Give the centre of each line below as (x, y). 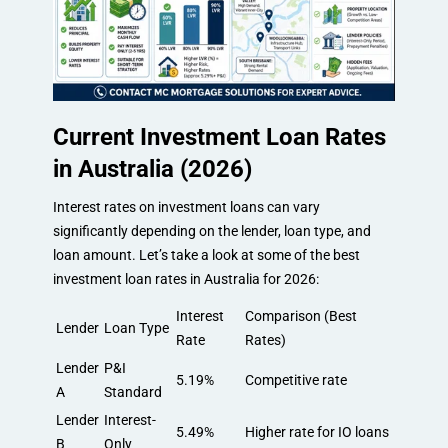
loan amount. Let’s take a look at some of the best (206, 254)
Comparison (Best (300, 315)
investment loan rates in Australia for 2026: (185, 278)
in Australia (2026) (152, 168)
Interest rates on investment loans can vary (186, 206)
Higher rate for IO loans (316, 431)
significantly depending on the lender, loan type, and (211, 230)
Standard (132, 391)
